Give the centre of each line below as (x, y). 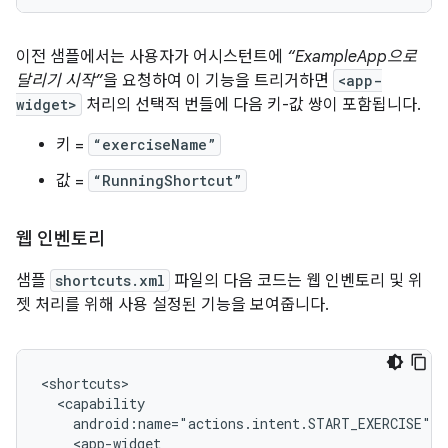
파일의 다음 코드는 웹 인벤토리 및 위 (296, 281)
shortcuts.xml (110, 280)
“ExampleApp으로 (352, 57)
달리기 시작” (59, 81)
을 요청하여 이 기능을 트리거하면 (218, 81)
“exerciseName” (154, 144)
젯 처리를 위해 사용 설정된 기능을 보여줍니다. (172, 305)
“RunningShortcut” (167, 180)
